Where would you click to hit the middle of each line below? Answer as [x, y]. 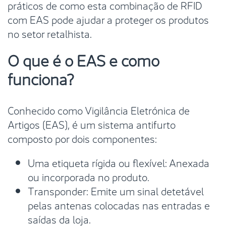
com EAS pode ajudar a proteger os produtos [108, 19]
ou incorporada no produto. [89, 176]
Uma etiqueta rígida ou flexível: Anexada [119, 162]
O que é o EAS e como [83, 59]
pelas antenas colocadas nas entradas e [119, 204]
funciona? [41, 78]
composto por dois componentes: [82, 138]
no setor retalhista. [50, 33]
